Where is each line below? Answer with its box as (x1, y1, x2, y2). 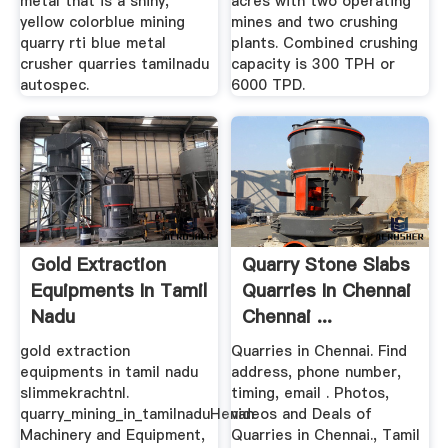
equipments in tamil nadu (19, 362, 198, 383)
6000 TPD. (231, 75, 306, 96)
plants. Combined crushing (231, 33, 419, 54)
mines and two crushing (231, 12, 399, 33)
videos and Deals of (231, 404, 373, 425)
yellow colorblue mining (19, 12, 185, 33)
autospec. (19, 75, 89, 96)
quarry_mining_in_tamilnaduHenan (19, 404, 254, 425)
